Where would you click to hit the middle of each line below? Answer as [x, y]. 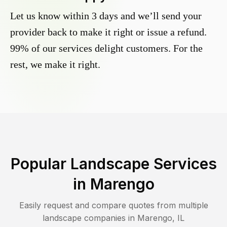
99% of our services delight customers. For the [106, 48]
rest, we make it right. [55, 65]
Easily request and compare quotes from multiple [113, 205]
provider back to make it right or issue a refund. [108, 32]
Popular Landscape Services [113, 164]
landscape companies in [90, 218]
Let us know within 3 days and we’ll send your [106, 16]
